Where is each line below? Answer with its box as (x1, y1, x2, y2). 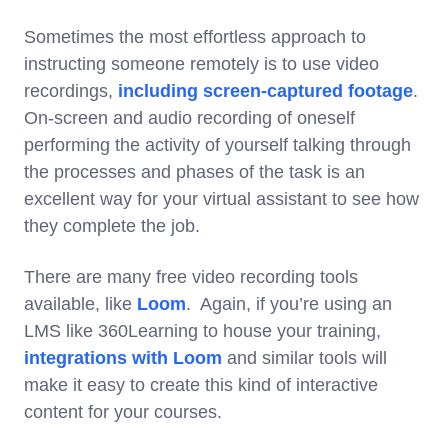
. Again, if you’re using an (186, 293, 392, 314)
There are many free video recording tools (24, 266, 358, 287)
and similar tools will (222, 347, 387, 368)
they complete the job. (24, 215, 200, 236)
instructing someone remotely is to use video (24, 53, 379, 74)
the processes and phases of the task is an (24, 161, 365, 182)
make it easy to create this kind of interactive (24, 374, 378, 395)
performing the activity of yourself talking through (24, 134, 411, 155)
